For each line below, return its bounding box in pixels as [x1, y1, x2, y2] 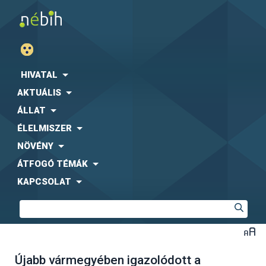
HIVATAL [21, 69, 58, 80]
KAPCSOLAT [17, 176, 71, 187]
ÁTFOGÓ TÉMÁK [17, 159, 88, 169]
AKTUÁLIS [17, 87, 61, 98]
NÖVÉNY [17, 141, 53, 151]
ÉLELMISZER [17, 123, 72, 134]
